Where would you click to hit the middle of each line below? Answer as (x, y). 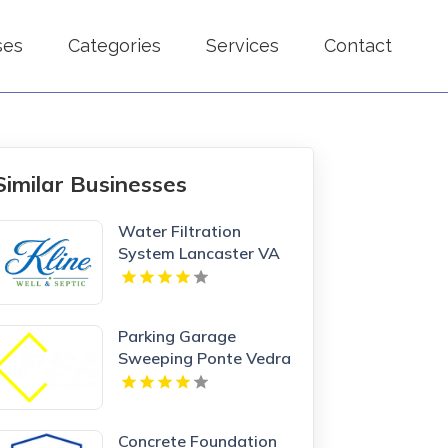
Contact (357, 45)
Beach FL (152, 379)
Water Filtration (180, 230)
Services (242, 45)
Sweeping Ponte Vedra (205, 357)
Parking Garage (177, 335)
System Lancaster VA (199, 252)
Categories (114, 45)
